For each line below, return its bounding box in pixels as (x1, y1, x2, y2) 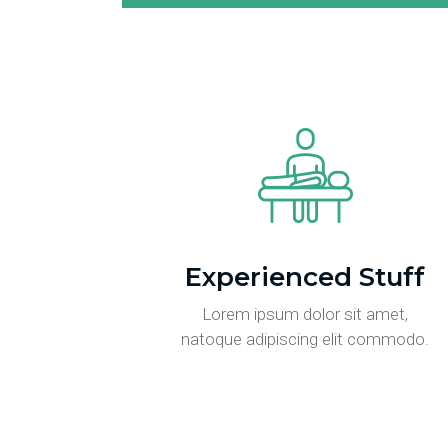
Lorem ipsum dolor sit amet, (202, 304, 409, 324)
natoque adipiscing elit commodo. (181, 329, 430, 349)
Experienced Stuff (185, 261, 426, 293)
